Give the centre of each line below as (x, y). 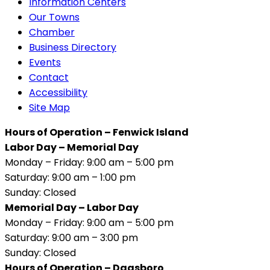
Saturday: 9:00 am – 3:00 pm (71, 238)
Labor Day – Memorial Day (72, 148)
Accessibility (58, 93)
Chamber (52, 33)
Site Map (49, 108)
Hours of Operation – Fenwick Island (97, 133)
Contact (49, 78)
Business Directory (73, 48)
